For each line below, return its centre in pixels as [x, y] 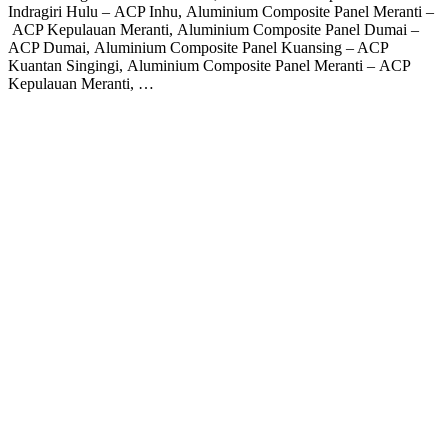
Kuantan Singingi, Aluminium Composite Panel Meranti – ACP [209, 66]
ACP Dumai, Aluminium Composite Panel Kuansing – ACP [198, 48]
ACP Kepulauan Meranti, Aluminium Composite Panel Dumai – [213, 30]
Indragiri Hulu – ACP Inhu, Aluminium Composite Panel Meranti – [221, 12]
